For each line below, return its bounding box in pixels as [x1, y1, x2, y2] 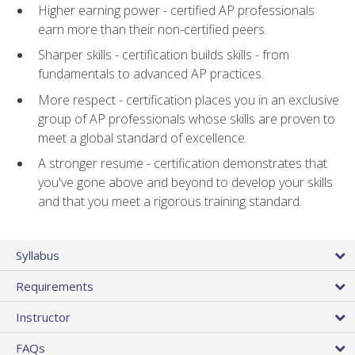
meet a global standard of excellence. [38, 128, 247, 147]
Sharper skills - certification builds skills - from [38, 46, 289, 64]
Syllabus [16, 246, 59, 263]
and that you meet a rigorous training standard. [38, 193, 302, 211]
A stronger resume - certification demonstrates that [38, 155, 327, 173]
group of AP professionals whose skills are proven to [38, 109, 335, 128]
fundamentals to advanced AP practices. [38, 65, 264, 83]
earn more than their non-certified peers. [38, 20, 267, 38]
